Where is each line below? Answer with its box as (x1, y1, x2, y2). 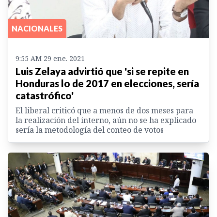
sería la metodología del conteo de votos (15, 124, 164, 135)
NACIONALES (12, 23, 62, 33)
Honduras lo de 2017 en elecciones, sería (15, 77, 199, 89)
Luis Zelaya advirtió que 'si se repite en (15, 65, 189, 77)
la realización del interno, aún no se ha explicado (15, 114, 196, 125)
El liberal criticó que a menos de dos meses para (15, 105, 193, 116)
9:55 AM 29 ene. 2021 (15, 53, 85, 63)
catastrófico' (15, 89, 74, 101)
